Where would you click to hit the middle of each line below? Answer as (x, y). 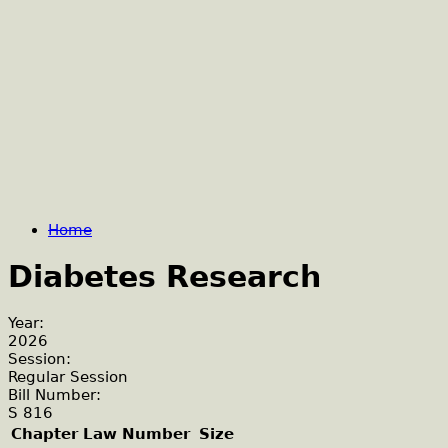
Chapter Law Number (100, 434)
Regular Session (68, 377)
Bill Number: (57, 395)
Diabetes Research (164, 277)
